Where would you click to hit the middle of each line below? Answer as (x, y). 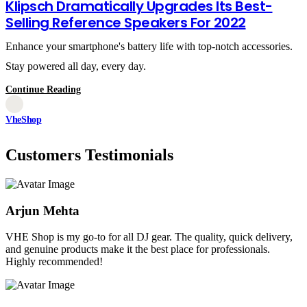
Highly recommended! (54, 262)
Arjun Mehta (42, 210)
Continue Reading (43, 90)
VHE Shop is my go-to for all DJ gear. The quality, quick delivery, (149, 237)
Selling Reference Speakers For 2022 (126, 23)
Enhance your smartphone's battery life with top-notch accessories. (149, 47)
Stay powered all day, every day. (76, 66)
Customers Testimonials (89, 155)
